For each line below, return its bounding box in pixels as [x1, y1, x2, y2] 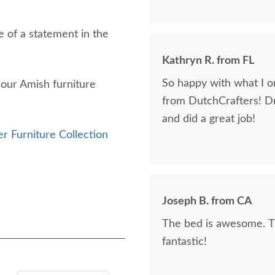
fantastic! [162, 236, 207, 247]
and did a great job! [162, 114, 255, 125]
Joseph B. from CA [162, 196, 252, 207]
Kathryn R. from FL [162, 55, 254, 66]
